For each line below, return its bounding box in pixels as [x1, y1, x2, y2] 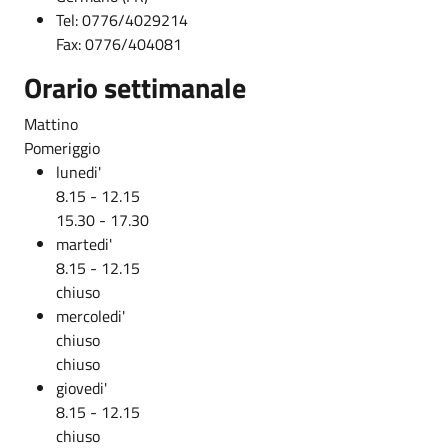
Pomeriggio [24, 135, 100, 160]
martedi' [56, 231, 112, 256]
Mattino [24, 111, 78, 136]
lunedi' [56, 159, 101, 184]
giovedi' [56, 375, 107, 400]
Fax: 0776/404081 [56, 31, 182, 56]
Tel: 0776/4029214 [56, 7, 188, 32]
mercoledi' [56, 303, 125, 328]
